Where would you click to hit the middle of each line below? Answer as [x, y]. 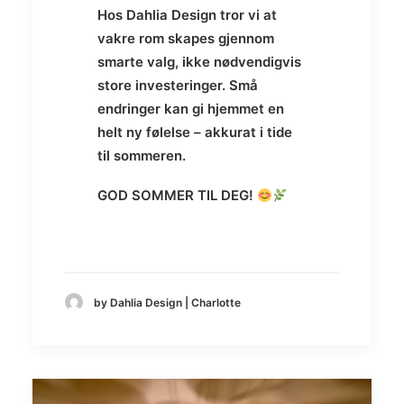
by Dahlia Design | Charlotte [167, 302]
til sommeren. [142, 156]
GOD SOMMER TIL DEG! [177, 196]
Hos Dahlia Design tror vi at [187, 15]
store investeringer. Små [178, 86]
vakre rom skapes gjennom [186, 39]
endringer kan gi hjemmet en [191, 109]
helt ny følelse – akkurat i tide [195, 133]
